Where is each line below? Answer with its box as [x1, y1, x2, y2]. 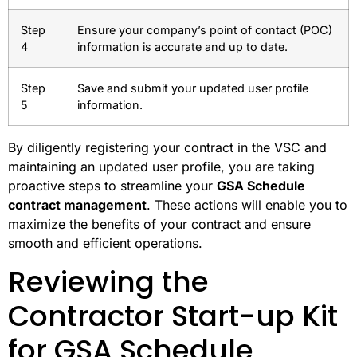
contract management [8, 197, 147, 214]
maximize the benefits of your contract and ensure [8, 216, 311, 233]
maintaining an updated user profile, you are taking [8, 159, 315, 175]
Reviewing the [8, 261, 209, 302]
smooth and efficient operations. [8, 235, 202, 252]
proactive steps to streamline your [8, 178, 217, 194]
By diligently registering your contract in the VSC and [8, 139, 327, 156]
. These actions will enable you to [147, 197, 347, 214]
